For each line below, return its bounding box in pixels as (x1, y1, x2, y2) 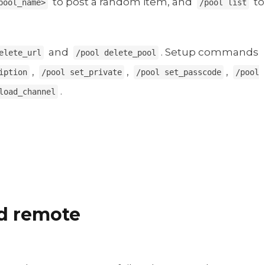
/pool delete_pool (76, 48, 156, 58)
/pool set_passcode (136, 67, 221, 77)
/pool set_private (41, 67, 122, 77)
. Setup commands (161, 46, 258, 59)
